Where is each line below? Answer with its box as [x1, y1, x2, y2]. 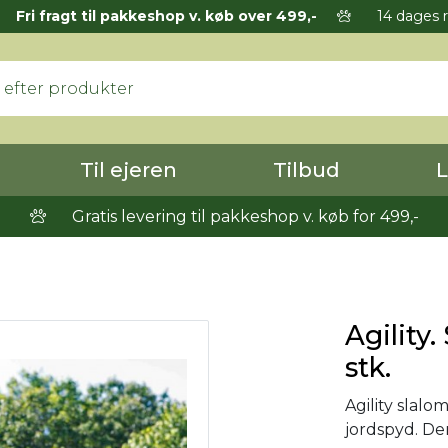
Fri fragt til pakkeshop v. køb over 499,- [15, 7, 317, 25]
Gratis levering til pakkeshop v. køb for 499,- [67, 207, 419, 226]
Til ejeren [80, 158, 177, 182]
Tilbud [273, 158, 340, 182]
